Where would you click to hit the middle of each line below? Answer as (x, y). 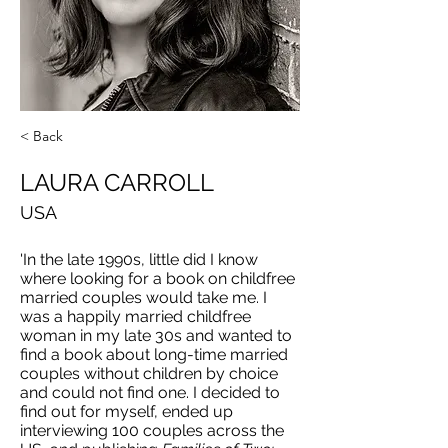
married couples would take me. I (143, 297)
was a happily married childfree (135, 316)
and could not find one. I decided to (150, 392)
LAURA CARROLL (117, 182)
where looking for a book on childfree (157, 278)
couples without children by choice (149, 373)
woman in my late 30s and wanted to (156, 335)
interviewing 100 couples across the (152, 430)
